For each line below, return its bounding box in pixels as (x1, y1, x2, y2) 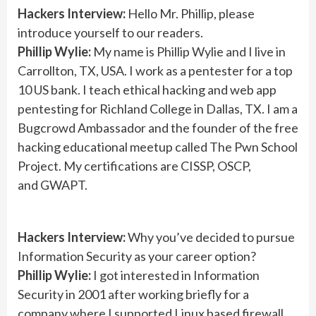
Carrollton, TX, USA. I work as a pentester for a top (18, 63, 293, 78)
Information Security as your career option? (18, 248, 256, 264)
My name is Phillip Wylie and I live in (91, 44, 286, 59)
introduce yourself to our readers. (18, 25, 203, 40)
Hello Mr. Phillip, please (126, 6, 255, 21)
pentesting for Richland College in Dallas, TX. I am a (18, 101, 298, 116)
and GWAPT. (18, 177, 87, 193)
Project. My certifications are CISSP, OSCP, (18, 158, 251, 174)
